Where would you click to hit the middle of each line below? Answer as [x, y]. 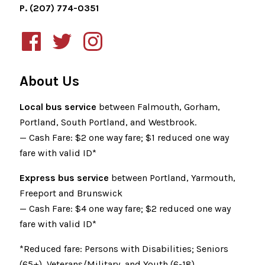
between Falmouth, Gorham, [158, 107]
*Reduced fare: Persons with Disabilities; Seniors [124, 249]
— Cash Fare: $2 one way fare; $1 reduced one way [124, 138]
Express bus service [64, 178]
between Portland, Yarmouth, [172, 178]
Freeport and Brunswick [71, 193]
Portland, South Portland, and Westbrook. [108, 122]
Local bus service [58, 107]
